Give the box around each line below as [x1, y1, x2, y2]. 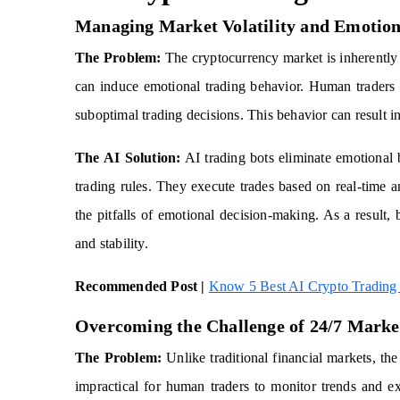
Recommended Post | [75, 279, 205, 294]
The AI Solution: [75, 150, 181, 165]
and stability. [75, 236, 148, 251]
